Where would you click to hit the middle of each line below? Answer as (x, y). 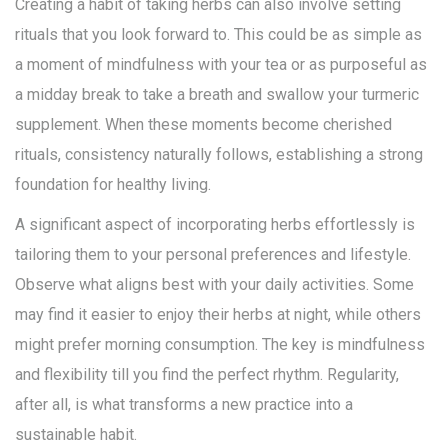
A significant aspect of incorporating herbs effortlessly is (215, 225)
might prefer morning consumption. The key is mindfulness (220, 345)
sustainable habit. (76, 435)
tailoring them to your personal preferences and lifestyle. (213, 255)
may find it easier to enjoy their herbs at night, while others (218, 315)
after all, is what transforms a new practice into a (184, 405)
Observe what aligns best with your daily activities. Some (214, 285)
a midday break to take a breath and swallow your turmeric (217, 95)
